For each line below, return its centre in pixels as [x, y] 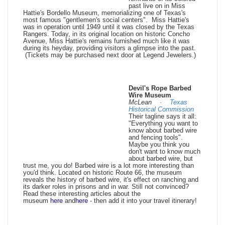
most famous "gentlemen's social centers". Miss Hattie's [106, 20]
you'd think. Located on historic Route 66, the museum [102, 173]
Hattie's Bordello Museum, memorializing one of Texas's [104, 13]
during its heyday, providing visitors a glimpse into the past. [109, 48]
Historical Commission [161, 109]
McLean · [149, 102]
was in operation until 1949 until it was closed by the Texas [109, 27]
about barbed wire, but [161, 159]
